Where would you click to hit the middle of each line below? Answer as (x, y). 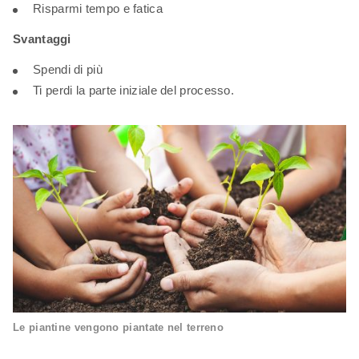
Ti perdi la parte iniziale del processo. (133, 90)
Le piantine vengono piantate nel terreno (118, 327)
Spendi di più (68, 69)
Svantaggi (42, 38)
